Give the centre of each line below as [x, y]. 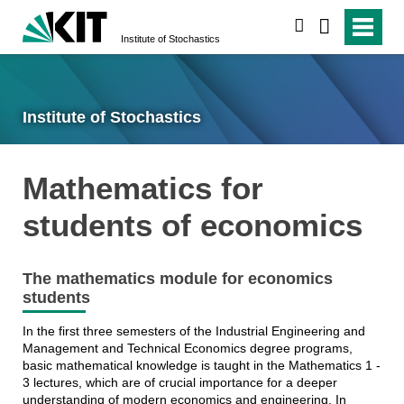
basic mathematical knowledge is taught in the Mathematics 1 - [201, 365]
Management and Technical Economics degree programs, [187, 348]
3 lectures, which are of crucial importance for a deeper [179, 382]
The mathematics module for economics [177, 279]
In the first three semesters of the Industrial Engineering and [193, 331]
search [326, 26]
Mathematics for [142, 188]
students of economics [192, 225]
